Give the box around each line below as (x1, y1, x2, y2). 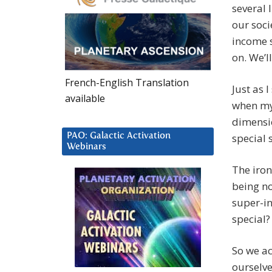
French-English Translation (65, 75, 189, 89)
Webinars (67, 141, 106, 151)
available (65, 91, 105, 105)
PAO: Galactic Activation (67, 131, 171, 140)
